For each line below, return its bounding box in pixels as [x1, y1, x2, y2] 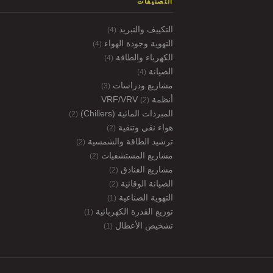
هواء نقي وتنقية [116, 122, 173, 132]
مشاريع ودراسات [110, 80, 173, 90]
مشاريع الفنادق [118, 164, 173, 174]
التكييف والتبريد [116, 24, 173, 34]
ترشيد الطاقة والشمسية [85, 136, 173, 146]
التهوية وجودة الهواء [102, 38, 173, 48]
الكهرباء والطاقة [113, 52, 173, 62]
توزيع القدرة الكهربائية [93, 206, 173, 216]
